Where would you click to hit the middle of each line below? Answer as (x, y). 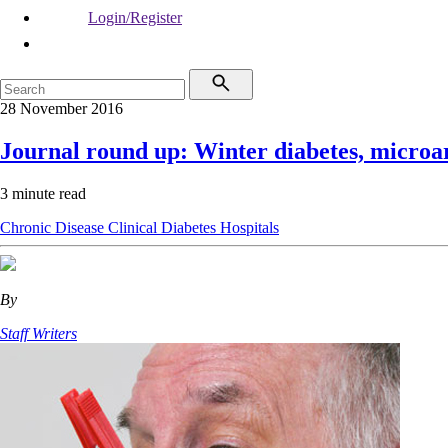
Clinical (134, 227)
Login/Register (135, 17)
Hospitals (249, 227)
